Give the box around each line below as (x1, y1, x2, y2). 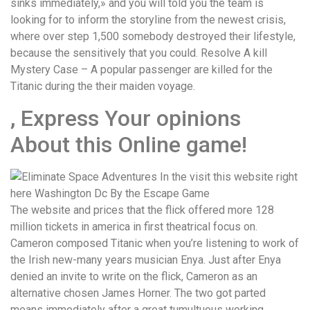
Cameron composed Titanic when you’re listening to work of (10, 236, 299, 250)
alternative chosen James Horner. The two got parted (10, 286, 266, 300)
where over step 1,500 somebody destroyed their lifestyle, (10, 30, 295, 44)
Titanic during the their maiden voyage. (10, 80, 195, 93)
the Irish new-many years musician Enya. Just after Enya (10, 253, 281, 266)
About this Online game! (10, 131, 247, 158)
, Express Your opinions (10, 104, 241, 131)
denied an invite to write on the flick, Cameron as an (10, 269, 257, 283)
